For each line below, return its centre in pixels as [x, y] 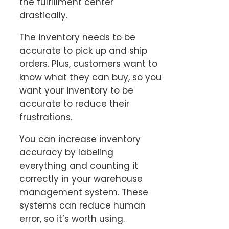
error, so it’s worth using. [72, 219]
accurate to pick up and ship [83, 51]
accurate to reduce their [74, 104]
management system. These [84, 192]
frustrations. [47, 117]
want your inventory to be [76, 91]
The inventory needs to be [77, 38]
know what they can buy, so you [90, 77]
